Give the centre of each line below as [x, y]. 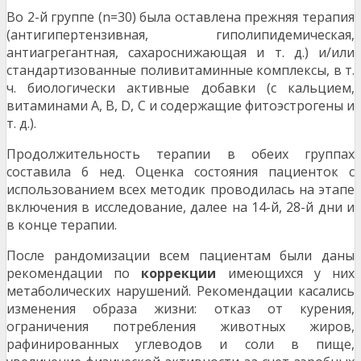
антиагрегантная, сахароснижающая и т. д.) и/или [180, 53]
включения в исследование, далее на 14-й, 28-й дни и [180, 207]
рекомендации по [74, 274]
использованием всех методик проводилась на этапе [180, 190]
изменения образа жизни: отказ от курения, [180, 309]
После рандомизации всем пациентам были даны [180, 256]
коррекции [179, 274]
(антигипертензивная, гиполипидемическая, [180, 35]
